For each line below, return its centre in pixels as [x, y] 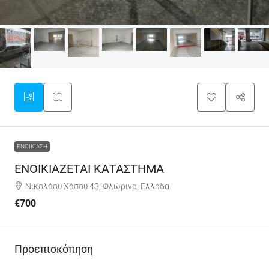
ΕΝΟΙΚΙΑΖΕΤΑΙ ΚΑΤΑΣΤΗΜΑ [89, 169]
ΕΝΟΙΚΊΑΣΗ [32, 147]
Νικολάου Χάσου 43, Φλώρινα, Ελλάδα [97, 186]
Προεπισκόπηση [54, 249]
